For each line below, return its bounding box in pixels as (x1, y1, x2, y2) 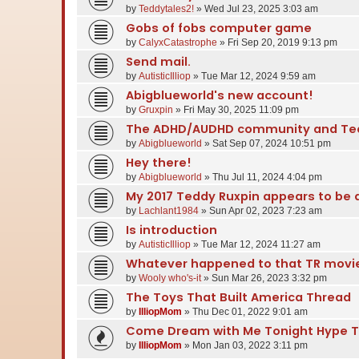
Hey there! (126, 155, 192, 171)
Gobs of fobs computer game (126, 20, 312, 37)
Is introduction (126, 222, 217, 239)
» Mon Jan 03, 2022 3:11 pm (182, 340, 308, 352)
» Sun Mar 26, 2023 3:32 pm (201, 272, 327, 284)
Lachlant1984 (139, 205, 199, 217)
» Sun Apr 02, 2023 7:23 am (199, 205, 322, 217)
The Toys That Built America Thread (126, 289, 351, 306)
